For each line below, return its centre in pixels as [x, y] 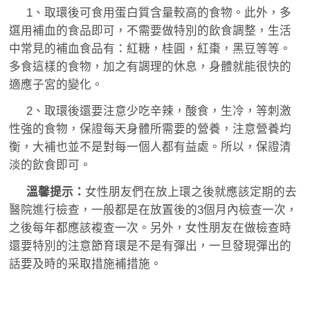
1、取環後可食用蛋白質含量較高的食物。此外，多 [159, 12]
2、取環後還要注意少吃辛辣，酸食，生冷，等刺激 [159, 111]
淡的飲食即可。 [50, 165]
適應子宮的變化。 [56, 84]
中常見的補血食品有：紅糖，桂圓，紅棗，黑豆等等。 [150, 48]
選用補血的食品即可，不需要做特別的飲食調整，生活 [150, 30]
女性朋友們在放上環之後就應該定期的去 [191, 192]
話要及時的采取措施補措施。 [85, 264]
